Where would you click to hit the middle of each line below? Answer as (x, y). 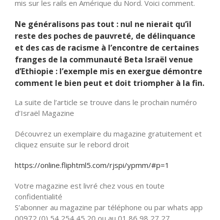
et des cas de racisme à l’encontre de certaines (107, 47)
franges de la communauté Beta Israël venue (104, 59)
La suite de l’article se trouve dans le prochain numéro (106, 102)
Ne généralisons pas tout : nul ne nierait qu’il (103, 24)
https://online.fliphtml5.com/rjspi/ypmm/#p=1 (92, 165)
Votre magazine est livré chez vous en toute (90, 185)
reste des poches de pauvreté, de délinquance (105, 36)
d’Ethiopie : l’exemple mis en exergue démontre (109, 71)
